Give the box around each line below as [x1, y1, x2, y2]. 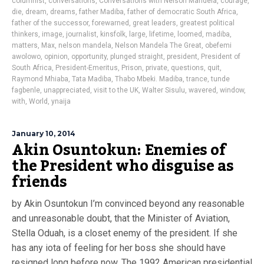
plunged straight [110, 52, 163, 61]
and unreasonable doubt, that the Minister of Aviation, [12, 213, 230, 224]
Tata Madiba [72, 75, 111, 83]
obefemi [205, 41, 232, 49]
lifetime [149, 30, 174, 38]
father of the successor [12, 19, 88, 27]
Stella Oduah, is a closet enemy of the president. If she [12, 227, 237, 239]
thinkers [12, 30, 38, 38]
